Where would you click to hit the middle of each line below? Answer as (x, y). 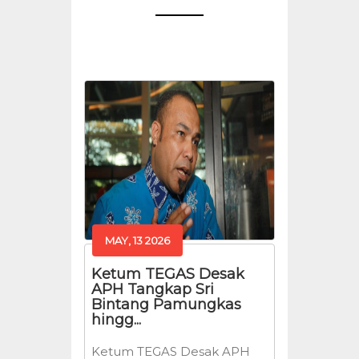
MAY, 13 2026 (137, 240)
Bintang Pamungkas (166, 305)
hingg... (116, 320)
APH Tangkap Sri (153, 289)
